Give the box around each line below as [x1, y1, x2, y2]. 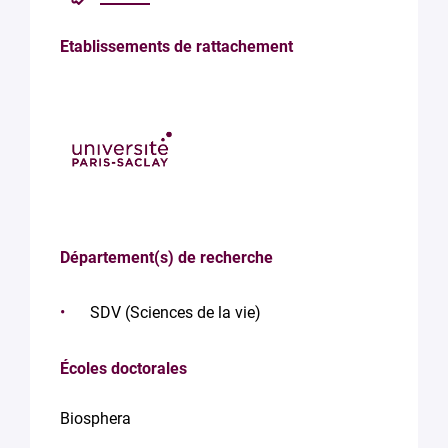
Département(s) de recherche [60, 248, 273, 268]
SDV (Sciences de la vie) [90, 303, 261, 323]
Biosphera [60, 409, 131, 429]
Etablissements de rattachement [60, 37, 293, 57]
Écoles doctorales [60, 359, 187, 379]
